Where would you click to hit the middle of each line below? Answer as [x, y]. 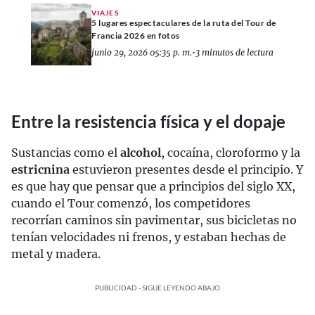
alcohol [141, 152]
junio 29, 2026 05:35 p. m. [142, 53]
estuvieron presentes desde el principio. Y [186, 169]
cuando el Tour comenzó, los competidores [131, 203]
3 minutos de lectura [234, 53]
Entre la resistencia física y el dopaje [148, 121]
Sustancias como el [66, 152]
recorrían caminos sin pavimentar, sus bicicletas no [154, 220]
